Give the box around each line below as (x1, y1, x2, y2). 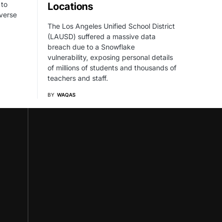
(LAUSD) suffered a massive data (48, 32, 156, 41)
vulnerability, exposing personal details (48, 53, 173, 61)
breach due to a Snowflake (48, 42, 135, 51)
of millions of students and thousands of (48, 63, 176, 72)
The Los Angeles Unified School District (48, 21, 175, 30)
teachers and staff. (48, 73, 108, 82)
